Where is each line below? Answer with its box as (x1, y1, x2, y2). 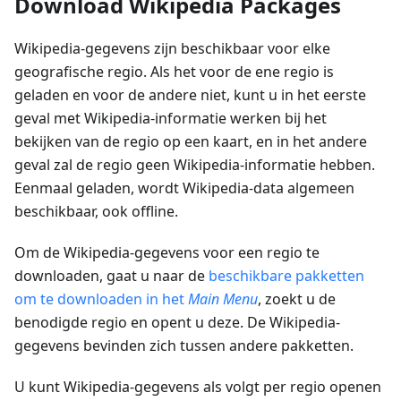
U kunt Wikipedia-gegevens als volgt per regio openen (14, 377, 381, 397)
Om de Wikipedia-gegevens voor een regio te (14, 243, 320, 263)
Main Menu (188, 289, 258, 310)
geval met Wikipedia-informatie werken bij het (14, 108, 327, 129)
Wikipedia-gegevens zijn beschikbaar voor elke (14, 38, 330, 59)
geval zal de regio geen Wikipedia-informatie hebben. (14, 155, 375, 175)
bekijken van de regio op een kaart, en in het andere (14, 132, 367, 152)
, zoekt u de (258, 289, 336, 310)
